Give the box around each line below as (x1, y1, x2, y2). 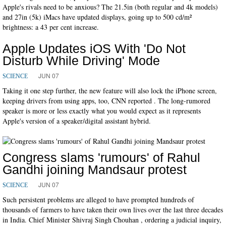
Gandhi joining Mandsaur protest (3, 162, 187, 177)
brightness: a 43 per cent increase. (3, 22, 99, 32)
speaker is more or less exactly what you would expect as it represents (3, 105, 201, 116)
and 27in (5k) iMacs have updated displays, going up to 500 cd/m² (3, 12, 192, 22)
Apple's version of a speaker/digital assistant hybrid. (3, 116, 151, 126)
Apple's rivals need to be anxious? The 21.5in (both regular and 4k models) (3, 2, 218, 12)
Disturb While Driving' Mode (3, 53, 160, 68)
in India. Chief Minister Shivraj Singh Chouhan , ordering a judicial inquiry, (3, 214, 221, 224)
